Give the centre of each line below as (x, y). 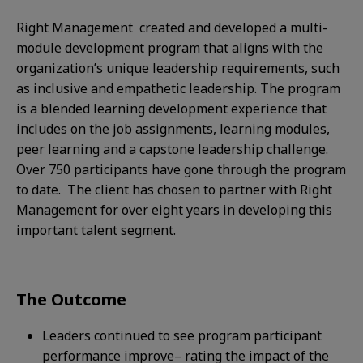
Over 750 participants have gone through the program (181, 169)
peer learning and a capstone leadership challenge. (172, 149)
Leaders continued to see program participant (182, 335)
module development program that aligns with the (170, 48)
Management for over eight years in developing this (174, 210)
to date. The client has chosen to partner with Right (174, 190)
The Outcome (71, 299)
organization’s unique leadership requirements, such (178, 68)
